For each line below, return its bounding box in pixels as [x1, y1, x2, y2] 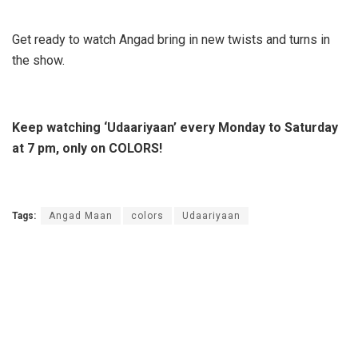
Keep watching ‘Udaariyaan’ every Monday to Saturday [12, 119, 338, 135]
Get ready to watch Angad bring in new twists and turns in [12, 31, 330, 47]
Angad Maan [49, 209, 113, 221]
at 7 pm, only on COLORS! [12, 140, 162, 156]
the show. [12, 52, 65, 68]
